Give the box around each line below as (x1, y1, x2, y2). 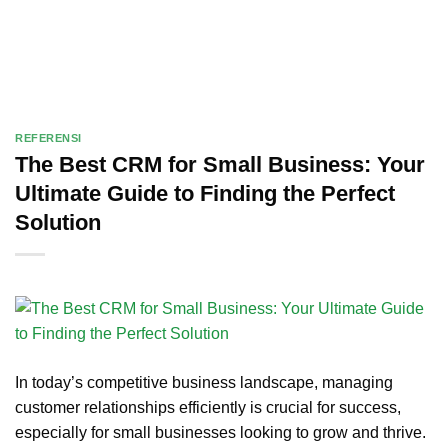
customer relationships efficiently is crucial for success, (15, 398, 401, 416)
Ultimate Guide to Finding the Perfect (15, 180, 395, 206)
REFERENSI (15, 132, 83, 144)
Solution (15, 209, 101, 235)
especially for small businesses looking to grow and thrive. (15, 423, 426, 441)
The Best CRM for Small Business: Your (15, 151, 425, 177)
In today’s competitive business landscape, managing (15, 373, 393, 391)
